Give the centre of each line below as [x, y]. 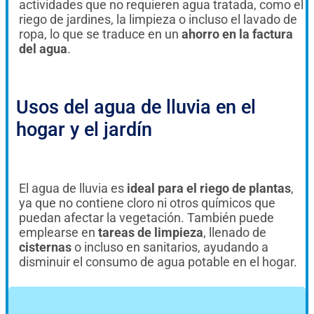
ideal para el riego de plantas [207, 188]
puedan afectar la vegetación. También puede [146, 217]
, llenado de [235, 232]
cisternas [45, 247]
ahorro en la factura [237, 34]
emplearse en [59, 232]
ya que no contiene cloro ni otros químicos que [147, 203]
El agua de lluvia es [71, 188]
